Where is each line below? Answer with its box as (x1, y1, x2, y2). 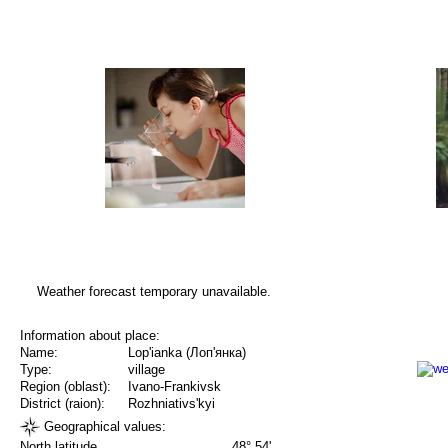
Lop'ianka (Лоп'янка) (128, 345, 246, 361)
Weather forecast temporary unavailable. (36, 283, 271, 299)
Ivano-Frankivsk (128, 379, 221, 395)
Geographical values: (40, 418, 166, 434)
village (128, 362, 165, 378)
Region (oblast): (20, 379, 111, 395)
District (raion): (20, 396, 105, 412)
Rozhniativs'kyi (128, 396, 215, 412)
